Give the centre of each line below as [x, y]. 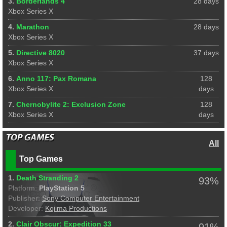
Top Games [41, 159]
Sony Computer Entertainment [91, 198]
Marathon [33, 27]
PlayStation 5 [62, 188]
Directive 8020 [41, 53]
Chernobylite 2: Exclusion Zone [71, 104]
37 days [206, 53]
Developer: [26, 208]
